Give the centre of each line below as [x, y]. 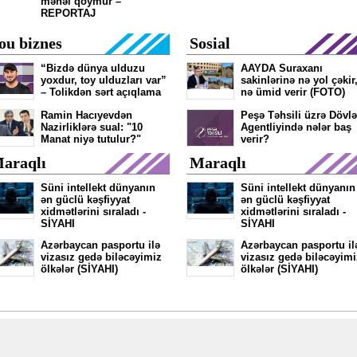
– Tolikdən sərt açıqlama [101, 92]
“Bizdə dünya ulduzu [93, 68]
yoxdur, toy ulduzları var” [104, 80]
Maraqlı [218, 163]
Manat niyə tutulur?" [91, 139]
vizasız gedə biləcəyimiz [101, 257]
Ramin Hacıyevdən [86, 115]
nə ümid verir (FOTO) [293, 92]
